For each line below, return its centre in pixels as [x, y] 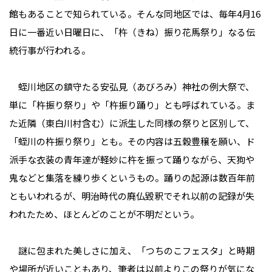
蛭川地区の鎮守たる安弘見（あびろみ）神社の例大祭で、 [132, 86]
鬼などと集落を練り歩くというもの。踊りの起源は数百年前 [132, 177]
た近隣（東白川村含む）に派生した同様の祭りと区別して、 [132, 123]
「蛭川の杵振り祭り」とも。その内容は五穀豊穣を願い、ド [132, 141]
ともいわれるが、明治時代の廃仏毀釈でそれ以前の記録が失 [132, 195]
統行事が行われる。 [50, 50]
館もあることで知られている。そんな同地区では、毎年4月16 [135, 13]
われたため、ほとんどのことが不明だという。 [104, 214]
